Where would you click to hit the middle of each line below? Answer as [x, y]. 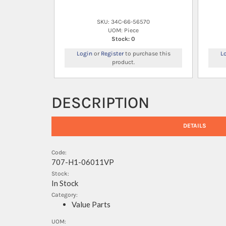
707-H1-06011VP [83, 162]
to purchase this [147, 53]
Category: [65, 195]
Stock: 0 [123, 39]
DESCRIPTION [100, 102]
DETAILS [194, 126]
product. [123, 62]
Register [112, 53]
